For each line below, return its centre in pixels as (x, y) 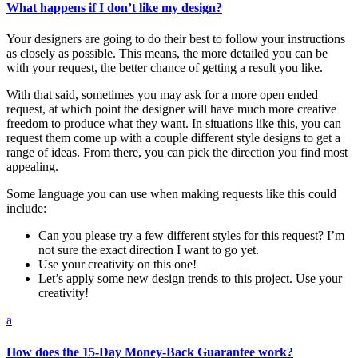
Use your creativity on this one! (117, 265)
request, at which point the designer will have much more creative (171, 109)
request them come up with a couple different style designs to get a (173, 138)
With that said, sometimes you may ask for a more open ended (162, 95)
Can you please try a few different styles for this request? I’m (191, 236)
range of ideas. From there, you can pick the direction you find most (177, 153)
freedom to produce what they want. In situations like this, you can (174, 124)
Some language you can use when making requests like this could (171, 194)
